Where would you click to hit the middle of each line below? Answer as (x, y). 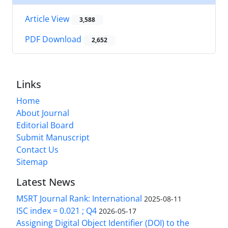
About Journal (43, 113)
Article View (48, 19)
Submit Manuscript (53, 138)
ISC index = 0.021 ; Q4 (56, 211)
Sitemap (32, 162)
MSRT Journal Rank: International (79, 199)
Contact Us (37, 150)
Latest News (46, 182)
